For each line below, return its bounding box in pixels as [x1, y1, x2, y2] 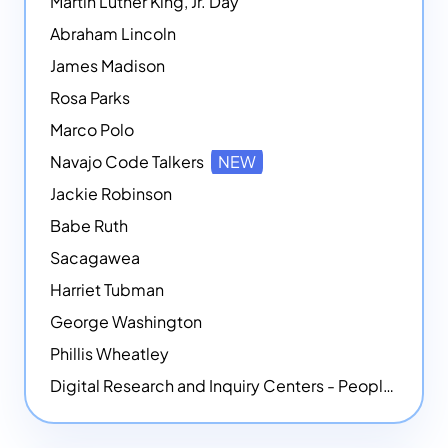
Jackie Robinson [50, 183, 172, 205]
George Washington [50, 311, 202, 333]
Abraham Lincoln [50, 23, 176, 45]
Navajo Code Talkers [50, 151, 207, 173]
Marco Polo [50, 119, 134, 141]
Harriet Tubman [50, 279, 164, 301]
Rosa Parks [50, 87, 130, 109]
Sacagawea [50, 247, 140, 269]
